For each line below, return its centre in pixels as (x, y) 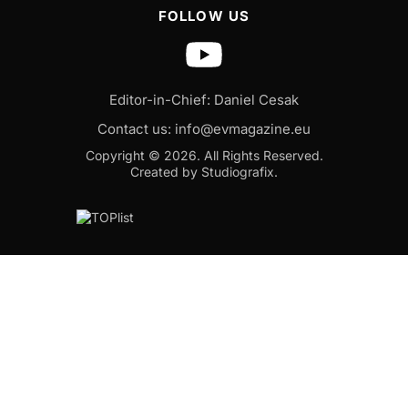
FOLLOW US (204, 15)
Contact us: (136, 128)
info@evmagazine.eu (243, 128)
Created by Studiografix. (204, 171)
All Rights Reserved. (263, 155)
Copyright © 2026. (143, 155)
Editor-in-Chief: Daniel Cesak (204, 99)
